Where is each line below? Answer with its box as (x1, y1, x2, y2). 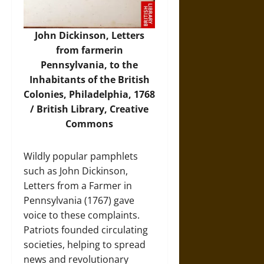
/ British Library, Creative (30, 102, 149, 115)
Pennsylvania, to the (41, 58, 138, 71)
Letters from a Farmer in (24, 179, 132, 192)
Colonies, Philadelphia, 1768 (24, 87, 156, 101)
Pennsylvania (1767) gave (24, 193, 134, 207)
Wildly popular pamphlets (24, 149, 138, 163)
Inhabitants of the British (29, 72, 150, 86)
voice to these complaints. (24, 208, 140, 222)
